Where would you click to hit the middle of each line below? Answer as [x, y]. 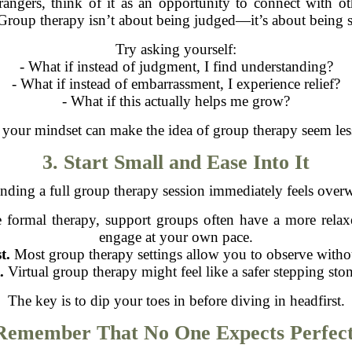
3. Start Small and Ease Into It [176, 162]
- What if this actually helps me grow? [176, 101]
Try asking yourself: [176, 49]
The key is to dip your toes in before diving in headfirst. [176, 300]
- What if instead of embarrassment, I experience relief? [176, 83]
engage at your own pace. [176, 236]
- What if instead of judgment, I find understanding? [176, 66]
